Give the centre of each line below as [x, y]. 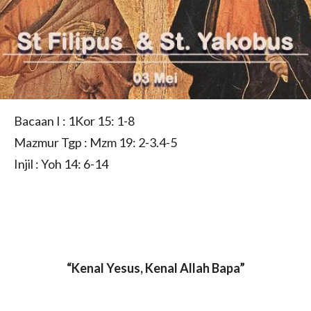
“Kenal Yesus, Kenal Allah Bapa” [155, 268]
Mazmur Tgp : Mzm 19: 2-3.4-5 [95, 142]
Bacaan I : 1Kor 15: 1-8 [74, 120]
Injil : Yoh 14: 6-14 [61, 163]
